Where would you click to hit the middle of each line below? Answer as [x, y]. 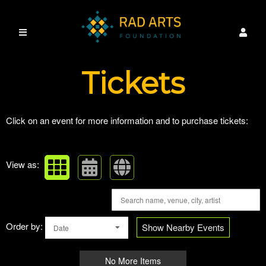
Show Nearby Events [183, 227]
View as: [23, 164]
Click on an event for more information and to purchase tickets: [127, 120]
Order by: [24, 226]
